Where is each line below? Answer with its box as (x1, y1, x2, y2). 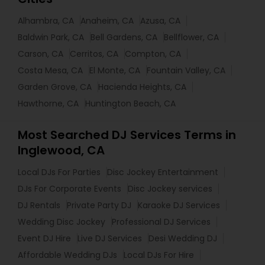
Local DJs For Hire (124, 249, 194, 261)
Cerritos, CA (70, 48, 118, 60)
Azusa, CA (140, 15, 180, 27)
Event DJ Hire (18, 232, 71, 244)
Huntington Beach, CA (85, 98, 176, 109)
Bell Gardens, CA (91, 31, 157, 43)
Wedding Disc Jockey (18, 216, 105, 228)
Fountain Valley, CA (147, 64, 225, 76)
